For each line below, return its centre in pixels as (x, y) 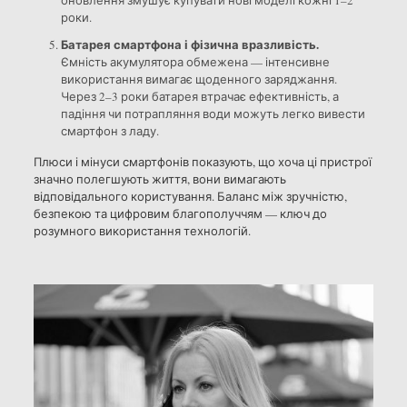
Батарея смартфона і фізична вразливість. (189, 45)
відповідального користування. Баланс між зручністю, (190, 197)
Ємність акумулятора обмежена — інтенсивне (195, 62)
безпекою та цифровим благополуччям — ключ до (180, 214)
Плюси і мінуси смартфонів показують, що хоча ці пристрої (202, 162)
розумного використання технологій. (142, 231)
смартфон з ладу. (109, 131)
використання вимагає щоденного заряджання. (199, 79)
